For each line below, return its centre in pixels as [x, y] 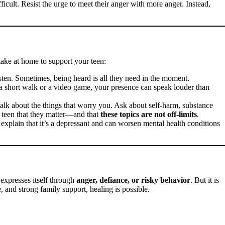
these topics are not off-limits [149, 114]
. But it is [205, 180]
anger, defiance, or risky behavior [133, 180]
